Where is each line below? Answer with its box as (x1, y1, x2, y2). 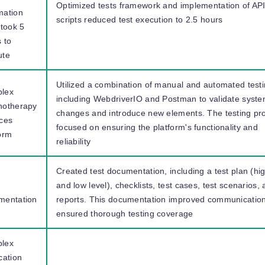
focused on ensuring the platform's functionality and (56, 122, 258, 132)
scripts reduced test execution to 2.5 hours (56, 15, 223, 24)
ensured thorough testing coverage (56, 209, 193, 218)
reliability (56, 137, 91, 146)
